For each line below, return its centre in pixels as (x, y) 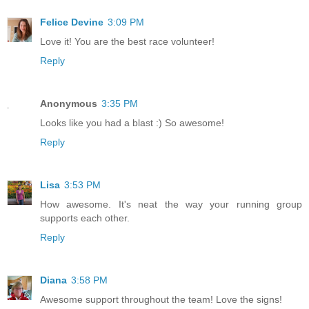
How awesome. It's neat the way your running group (171, 204)
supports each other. (85, 218)
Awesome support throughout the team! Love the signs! (161, 299)
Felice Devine (72, 22)
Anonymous (69, 103)
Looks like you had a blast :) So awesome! (132, 122)
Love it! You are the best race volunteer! (127, 41)
